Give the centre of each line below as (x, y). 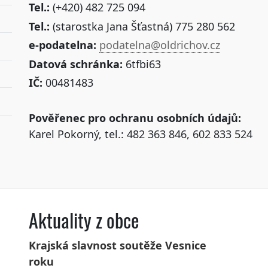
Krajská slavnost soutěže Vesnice (117, 246)
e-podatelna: (62, 45)
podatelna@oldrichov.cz (159, 45)
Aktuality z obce (83, 221)
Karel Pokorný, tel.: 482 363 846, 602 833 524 (140, 134)
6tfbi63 (141, 64)
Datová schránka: (75, 64)
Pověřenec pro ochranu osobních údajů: (135, 118)
